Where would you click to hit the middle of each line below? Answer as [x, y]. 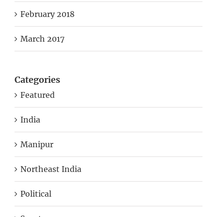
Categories [37, 80]
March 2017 [42, 39]
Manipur [37, 144]
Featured [38, 95]
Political [36, 194]
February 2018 [47, 14]
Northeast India [51, 169]
